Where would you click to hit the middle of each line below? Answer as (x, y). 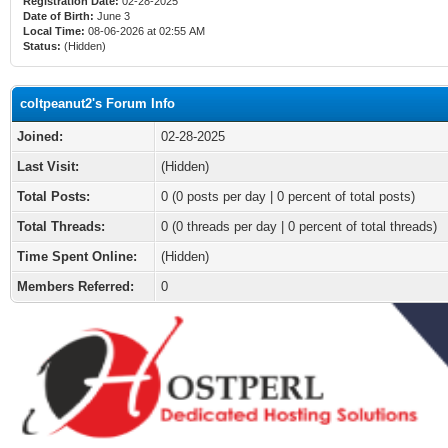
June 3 (113, 16)
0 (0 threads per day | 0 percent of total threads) (299, 226)
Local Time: (54, 31)
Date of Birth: (58, 16)
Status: (42, 46)
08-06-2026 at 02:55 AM (145, 31)
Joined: (40, 136)
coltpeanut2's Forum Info (97, 103)
